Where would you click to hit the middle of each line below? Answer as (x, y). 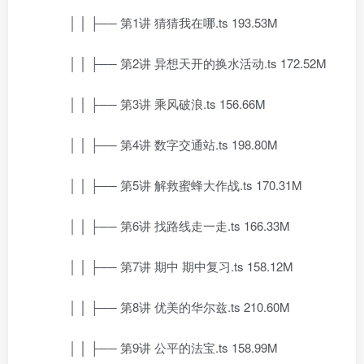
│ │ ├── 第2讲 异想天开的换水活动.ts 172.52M (186, 63)
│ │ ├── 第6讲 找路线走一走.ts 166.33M (167, 225)
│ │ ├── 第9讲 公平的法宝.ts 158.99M (161, 347)
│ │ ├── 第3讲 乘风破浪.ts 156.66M (155, 104)
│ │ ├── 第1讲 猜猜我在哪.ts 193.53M (161, 22)
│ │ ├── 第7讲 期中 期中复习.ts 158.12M (169, 266)
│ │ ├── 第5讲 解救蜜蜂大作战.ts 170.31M (173, 185)
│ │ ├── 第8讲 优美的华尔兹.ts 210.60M (167, 307)
